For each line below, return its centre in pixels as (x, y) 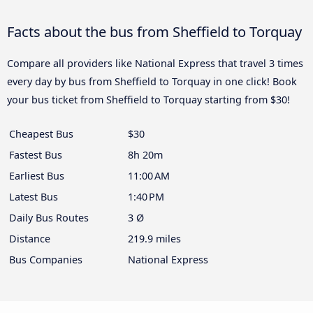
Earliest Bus (37, 176)
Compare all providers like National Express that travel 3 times (155, 64)
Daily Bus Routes (49, 218)
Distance (30, 239)
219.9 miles (154, 239)
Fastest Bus (36, 155)
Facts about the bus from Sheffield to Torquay (154, 32)
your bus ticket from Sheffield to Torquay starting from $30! (148, 100)
